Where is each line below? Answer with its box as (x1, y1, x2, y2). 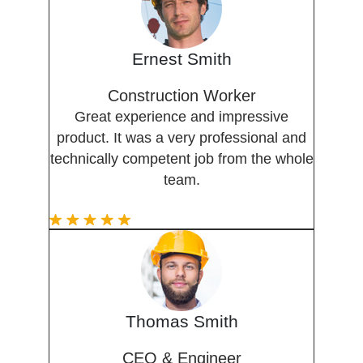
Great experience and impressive (75, 109, 288, 126)
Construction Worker (107, 87, 256, 105)
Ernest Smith (131, 49, 232, 69)
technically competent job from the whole (49, 151, 314, 168)
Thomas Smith (125, 312, 238, 331)
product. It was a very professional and (57, 130, 306, 147)
